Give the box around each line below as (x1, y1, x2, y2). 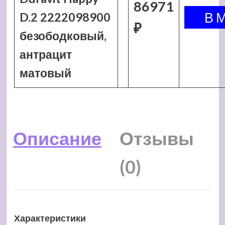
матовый (19, 66, 71, 80)
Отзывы (120, 127, 194, 149)
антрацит (19, 47, 72, 61)
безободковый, (19, 29, 106, 43)
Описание (13, 127, 101, 149)
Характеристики (14, 212, 86, 224)
